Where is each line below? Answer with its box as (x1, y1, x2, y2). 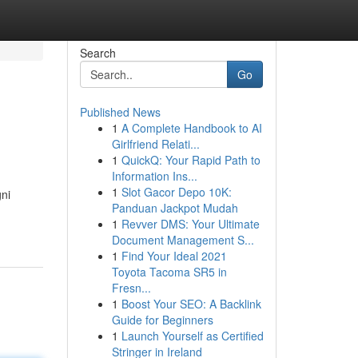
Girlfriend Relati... (111, 136, 200, 152)
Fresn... (111, 280, 151, 296)
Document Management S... (111, 232, 254, 248)
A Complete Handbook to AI (121, 120, 262, 136)
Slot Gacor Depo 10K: (121, 184, 232, 200)
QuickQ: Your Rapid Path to (121, 152, 261, 168)
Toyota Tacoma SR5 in (111, 264, 227, 280)
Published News (79, 104, 161, 120)
